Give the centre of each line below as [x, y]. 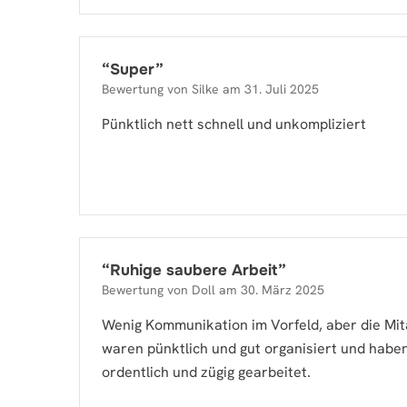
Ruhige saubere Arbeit [194, 270]
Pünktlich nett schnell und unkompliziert [234, 124]
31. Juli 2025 [282, 89]
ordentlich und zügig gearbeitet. [206, 372]
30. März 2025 [283, 290]
